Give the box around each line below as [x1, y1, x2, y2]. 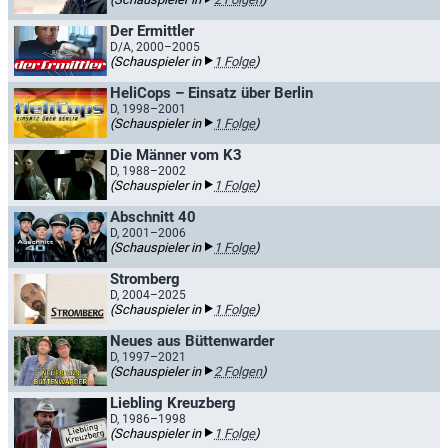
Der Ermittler [110, 22, 194, 40]
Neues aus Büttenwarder [110, 332, 274, 350]
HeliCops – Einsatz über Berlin [110, 84, 313, 102]
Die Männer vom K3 [110, 146, 242, 164]
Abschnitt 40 [110, 208, 196, 226]
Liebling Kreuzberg [110, 394, 236, 412]
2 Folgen [214, 364, 262, 379]
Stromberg [110, 270, 180, 288]
